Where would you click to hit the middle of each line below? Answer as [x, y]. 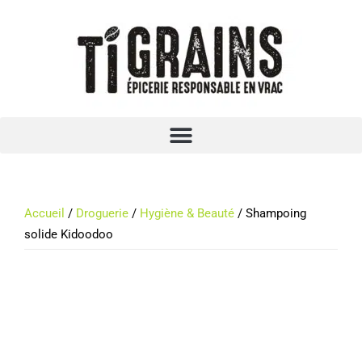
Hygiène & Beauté [187, 213]
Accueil [44, 213]
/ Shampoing [270, 213]
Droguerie [102, 213]
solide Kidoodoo [69, 234]
